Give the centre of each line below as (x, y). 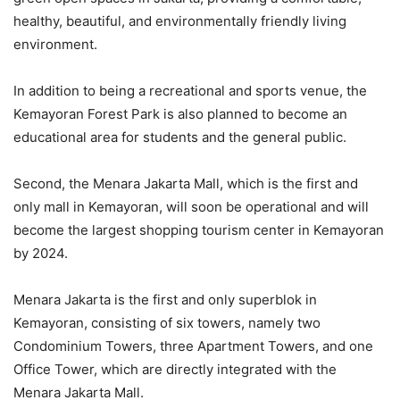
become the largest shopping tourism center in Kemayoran (199, 229)
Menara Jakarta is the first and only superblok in (165, 299)
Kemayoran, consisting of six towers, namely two (167, 322)
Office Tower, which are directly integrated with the (175, 369)
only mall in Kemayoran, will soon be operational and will (191, 206)
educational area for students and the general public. (180, 137)
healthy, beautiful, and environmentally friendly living (180, 21)
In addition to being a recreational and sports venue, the (190, 90)
